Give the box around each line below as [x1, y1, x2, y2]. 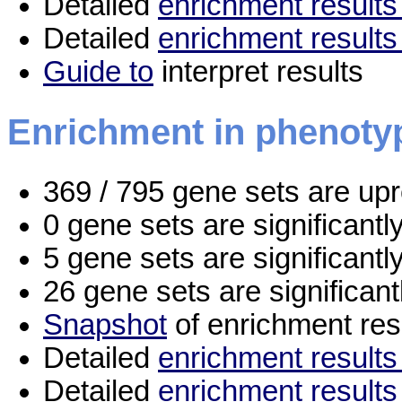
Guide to [43, 56, 153, 89]
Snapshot [43, 308, 167, 341]
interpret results [153, 56, 363, 89]
